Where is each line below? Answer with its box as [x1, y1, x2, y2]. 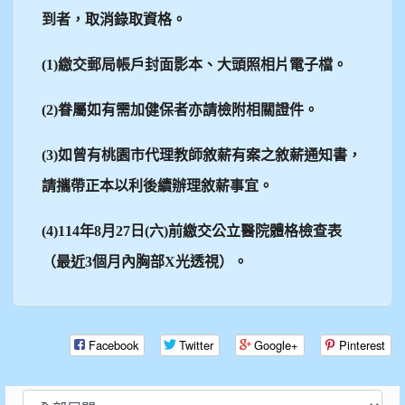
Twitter [179, 335, 213, 353]
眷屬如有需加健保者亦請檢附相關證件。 [58, 101, 318, 118]
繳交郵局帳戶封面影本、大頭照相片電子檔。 [58, 56, 347, 72]
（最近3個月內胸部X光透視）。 [42, 253, 248, 269]
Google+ [254, 335, 298, 353]
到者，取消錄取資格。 [42, 11, 186, 27]
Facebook [89, 335, 138, 353]
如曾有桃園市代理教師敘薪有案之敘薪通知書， [58, 146, 362, 163]
